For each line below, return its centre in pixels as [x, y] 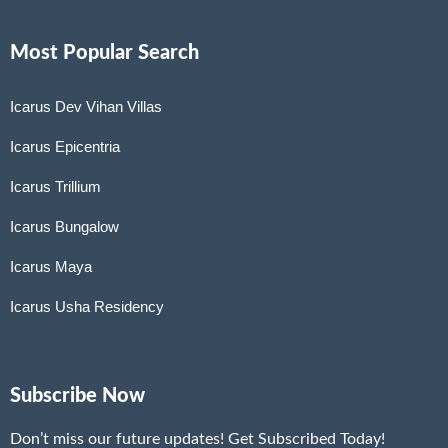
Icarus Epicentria [65, 146]
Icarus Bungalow [64, 226]
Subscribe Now [77, 395]
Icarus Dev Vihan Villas [86, 106]
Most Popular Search [104, 52]
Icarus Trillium [55, 186]
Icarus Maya [51, 266]
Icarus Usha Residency [87, 306]
